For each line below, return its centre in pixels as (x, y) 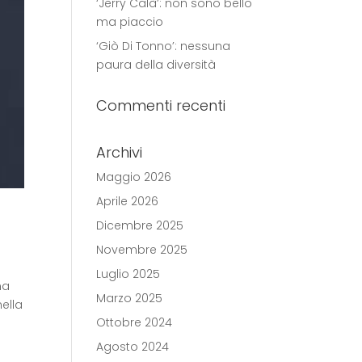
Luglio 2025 (128, 274)
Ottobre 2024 (135, 322)
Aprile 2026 (128, 201)
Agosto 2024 (133, 347)
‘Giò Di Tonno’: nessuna (164, 46)
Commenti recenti (161, 105)
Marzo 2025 (130, 298)
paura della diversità (156, 65)
